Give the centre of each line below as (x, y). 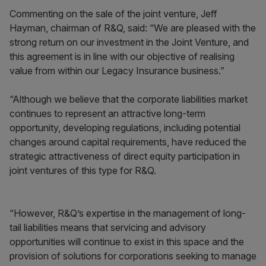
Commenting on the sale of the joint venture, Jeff (113, 14)
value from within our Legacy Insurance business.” (117, 71)
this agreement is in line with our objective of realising (122, 56)
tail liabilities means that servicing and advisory (108, 227)
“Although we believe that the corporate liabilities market (129, 99)
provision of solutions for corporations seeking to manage (133, 256)
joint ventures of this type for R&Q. (83, 170)
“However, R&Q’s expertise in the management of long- (128, 213)
